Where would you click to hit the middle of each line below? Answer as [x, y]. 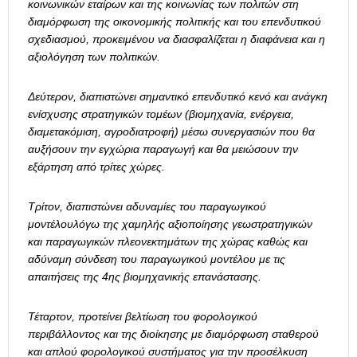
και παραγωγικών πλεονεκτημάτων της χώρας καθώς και [168, 242]
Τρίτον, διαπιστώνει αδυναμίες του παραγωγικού [147, 207]
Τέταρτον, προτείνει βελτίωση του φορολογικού [143, 317]
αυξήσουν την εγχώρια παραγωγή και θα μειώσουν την [163, 149]
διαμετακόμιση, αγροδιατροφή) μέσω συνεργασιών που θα [171, 132]
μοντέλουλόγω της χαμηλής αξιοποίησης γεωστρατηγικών [170, 224]
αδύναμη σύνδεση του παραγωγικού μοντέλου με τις [157, 259]
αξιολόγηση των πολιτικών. [94, 57]
